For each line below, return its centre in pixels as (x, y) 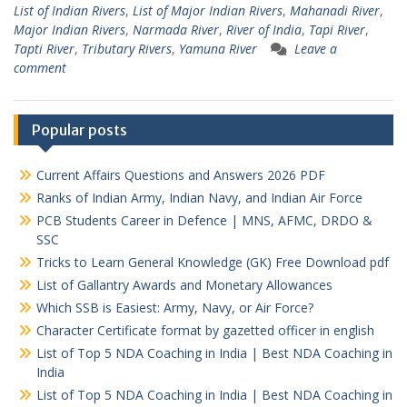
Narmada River (176, 30)
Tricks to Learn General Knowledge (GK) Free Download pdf (213, 263)
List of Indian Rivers (69, 11)
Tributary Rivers (127, 49)
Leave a (316, 49)
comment (40, 68)
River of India (264, 30)
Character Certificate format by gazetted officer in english (205, 331)
